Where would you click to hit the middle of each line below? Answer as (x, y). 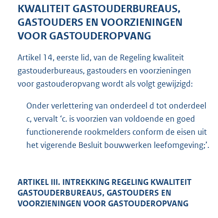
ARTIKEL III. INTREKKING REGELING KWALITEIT (105, 182)
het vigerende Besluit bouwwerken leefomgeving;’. (118, 145)
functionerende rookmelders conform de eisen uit (117, 132)
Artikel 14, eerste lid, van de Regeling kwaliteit (101, 57)
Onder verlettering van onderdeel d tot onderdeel (116, 106)
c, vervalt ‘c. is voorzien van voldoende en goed (111, 119)
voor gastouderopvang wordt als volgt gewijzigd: (105, 83)
